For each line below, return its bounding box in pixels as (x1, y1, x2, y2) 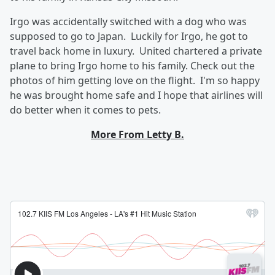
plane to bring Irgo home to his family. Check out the (10, 59, 255, 72)
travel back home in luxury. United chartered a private (10, 44, 262, 58)
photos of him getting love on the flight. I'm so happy (10, 74, 260, 87)
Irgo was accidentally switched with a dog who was (10, 15, 247, 28)
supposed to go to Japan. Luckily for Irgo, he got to (10, 29, 248, 43)
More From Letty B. (91, 128, 184, 141)
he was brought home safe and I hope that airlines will (10, 88, 263, 102)
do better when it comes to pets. (10, 103, 166, 117)
